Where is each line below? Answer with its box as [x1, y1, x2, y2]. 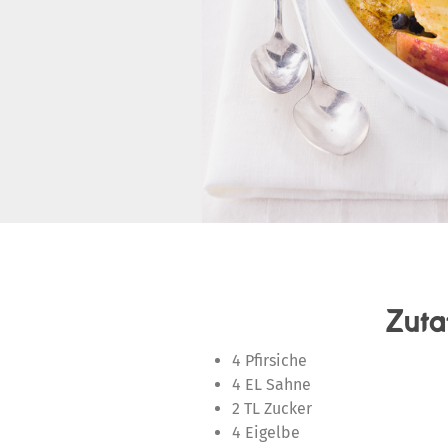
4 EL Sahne [232, 375, 311, 394]
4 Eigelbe [232, 423, 300, 442]
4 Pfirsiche [232, 351, 307, 370]
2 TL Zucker [232, 399, 312, 418]
